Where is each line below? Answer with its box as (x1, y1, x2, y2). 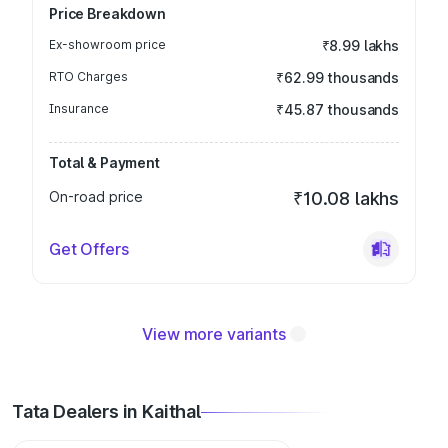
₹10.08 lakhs (293, 188, 399, 209)
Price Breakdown (49, 5, 166, 22)
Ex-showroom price (49, 37, 166, 52)
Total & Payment (49, 154, 160, 171)
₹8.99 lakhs (321, 37, 399, 54)
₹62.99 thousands (276, 69, 399, 86)
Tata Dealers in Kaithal (12, 401, 201, 422)
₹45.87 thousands (276, 101, 399, 118)
